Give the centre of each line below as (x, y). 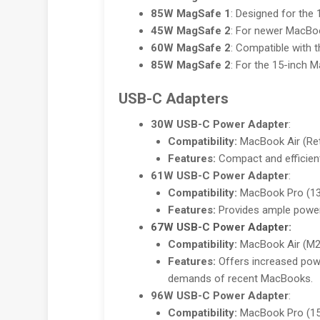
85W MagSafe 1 (190, 13)
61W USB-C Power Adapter (219, 175)
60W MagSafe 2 (190, 47)
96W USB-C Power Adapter (219, 295)
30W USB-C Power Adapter (219, 124)
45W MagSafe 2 (190, 30)
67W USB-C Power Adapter (219, 227)
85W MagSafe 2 (190, 65)
